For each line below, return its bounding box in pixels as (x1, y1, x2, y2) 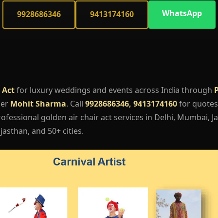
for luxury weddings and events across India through (15, 84, 214, 95)
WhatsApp (162, 8, 202, 19)
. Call (66, 98, 85, 109)
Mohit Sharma (10, 98, 66, 109)
